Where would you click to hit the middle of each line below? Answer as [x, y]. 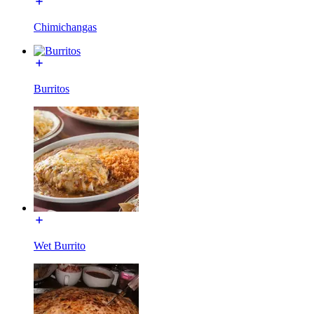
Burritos [52, 88]
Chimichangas [65, 27]
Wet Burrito [60, 245]
